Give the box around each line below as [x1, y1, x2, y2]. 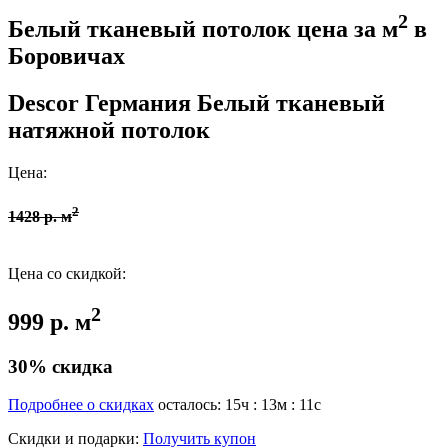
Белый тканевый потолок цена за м [8, 16, 398, 43]
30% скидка [8, 355, 113, 377]
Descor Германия [8, 90, 191, 117]
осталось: [158, 396, 225, 414]
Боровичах [8, 43, 125, 70]
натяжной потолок [8, 117, 210, 144]
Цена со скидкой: [8, 264, 126, 282]
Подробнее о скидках [8, 396, 154, 414]
